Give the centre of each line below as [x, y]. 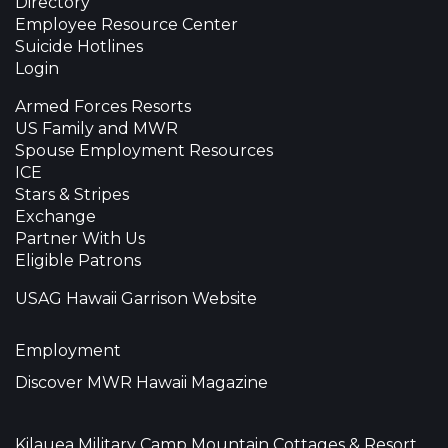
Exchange [55, 217]
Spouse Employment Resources [144, 151]
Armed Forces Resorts [103, 107]
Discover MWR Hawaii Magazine [141, 383]
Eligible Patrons [78, 261]
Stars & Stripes [72, 195]
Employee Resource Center [126, 25]
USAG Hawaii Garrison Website [136, 299]
